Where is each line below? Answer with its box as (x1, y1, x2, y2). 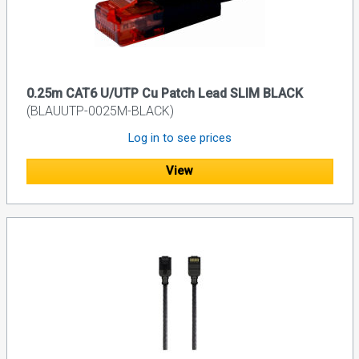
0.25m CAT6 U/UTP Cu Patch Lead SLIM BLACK (26, 85, 303, 101)
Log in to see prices (127, 130, 232, 145)
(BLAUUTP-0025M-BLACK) (26, 103, 174, 119)
